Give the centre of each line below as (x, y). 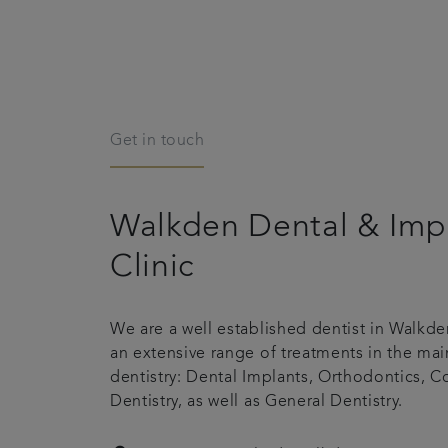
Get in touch (157, 140)
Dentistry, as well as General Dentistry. (256, 401)
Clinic (152, 267)
